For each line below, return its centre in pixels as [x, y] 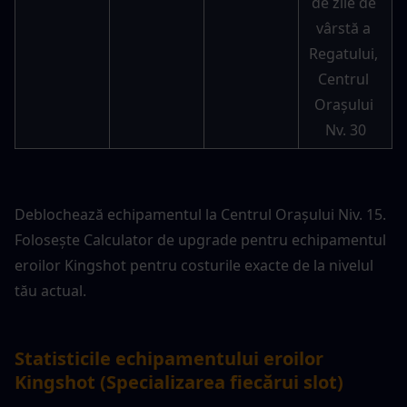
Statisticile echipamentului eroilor [169, 358]
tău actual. [50, 291]
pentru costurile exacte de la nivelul [250, 265]
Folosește [49, 240]
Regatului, [343, 54]
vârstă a [343, 28]
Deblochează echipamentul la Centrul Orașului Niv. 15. [200, 214]
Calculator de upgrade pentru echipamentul [235, 240]
